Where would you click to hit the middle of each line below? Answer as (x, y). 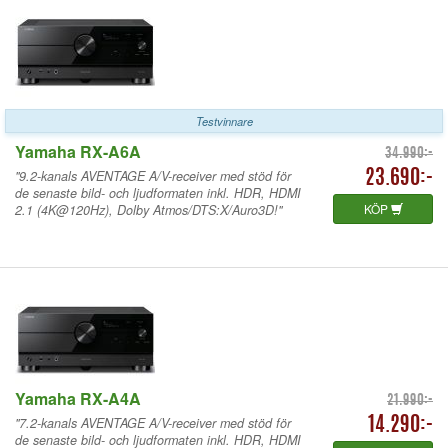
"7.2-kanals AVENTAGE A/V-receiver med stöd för (153, 422)
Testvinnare (224, 120)
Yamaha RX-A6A (78, 151)
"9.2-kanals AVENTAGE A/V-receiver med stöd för (153, 175)
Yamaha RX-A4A (78, 398)
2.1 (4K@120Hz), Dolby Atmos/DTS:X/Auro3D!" (148, 209)
